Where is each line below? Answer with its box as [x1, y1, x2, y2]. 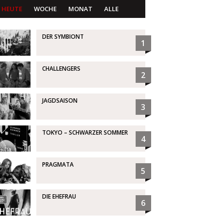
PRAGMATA [42, 160, 74, 169]
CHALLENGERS [42, 64, 80, 73]
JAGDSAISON [42, 96, 77, 105]
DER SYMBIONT [42, 32, 84, 41]
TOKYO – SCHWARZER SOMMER [42, 128, 128, 137]
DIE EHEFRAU [42, 192, 76, 201]
